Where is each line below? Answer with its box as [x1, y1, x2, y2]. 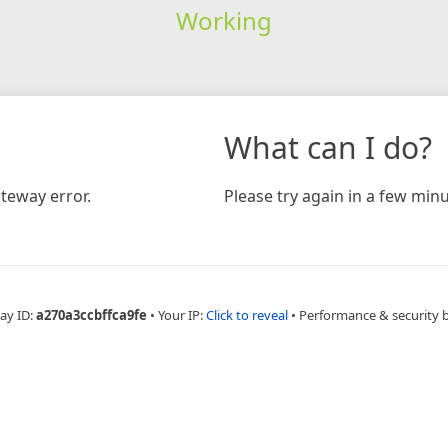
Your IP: [157, 305, 206, 324]
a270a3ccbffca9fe [35, 305, 147, 324]
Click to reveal [205, 305, 288, 324]
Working [175, 3, 272, 37]
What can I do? [224, 126, 432, 168]
